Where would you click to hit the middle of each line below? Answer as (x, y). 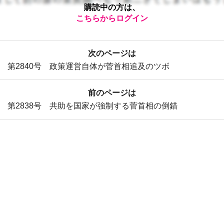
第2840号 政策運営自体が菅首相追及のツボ (88, 66)
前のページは (112, 92)
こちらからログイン (112, 18)
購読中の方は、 (112, 7)
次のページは (112, 53)
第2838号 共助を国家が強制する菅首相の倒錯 (92, 105)
